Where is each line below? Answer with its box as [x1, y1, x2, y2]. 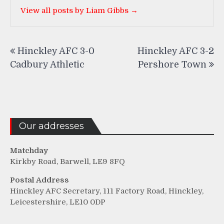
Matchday [10, 146, 48, 155]
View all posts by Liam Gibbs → [20, 5, 138, 15]
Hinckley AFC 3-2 [137, 45, 214, 56]
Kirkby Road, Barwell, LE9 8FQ [10, 157, 125, 166]
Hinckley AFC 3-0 [17, 45, 94, 56]
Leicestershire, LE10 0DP [10, 197, 105, 207]
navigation [9, 51, 78, 66]
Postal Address [10, 175, 69, 185]
